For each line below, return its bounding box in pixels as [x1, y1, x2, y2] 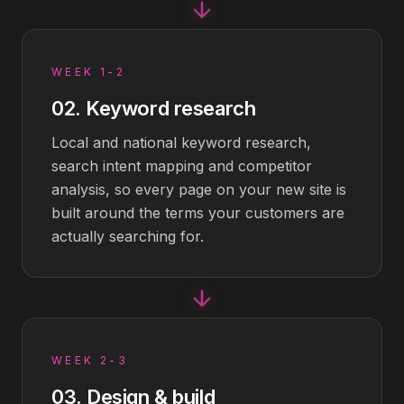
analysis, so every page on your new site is [51, 180, 346, 198]
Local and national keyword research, [51, 133, 311, 151]
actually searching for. [51, 227, 204, 245]
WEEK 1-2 [51, 65, 125, 78]
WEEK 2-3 [51, 353, 128, 367]
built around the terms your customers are [51, 204, 344, 222]
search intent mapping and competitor [51, 157, 312, 175]
